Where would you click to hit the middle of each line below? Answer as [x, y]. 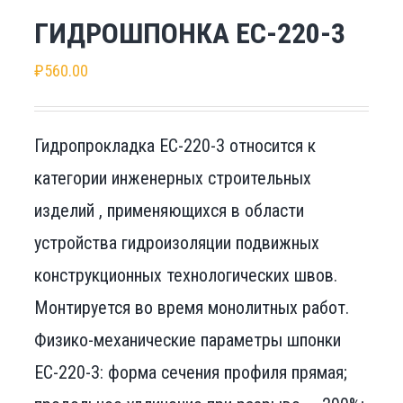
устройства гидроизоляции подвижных [177, 242]
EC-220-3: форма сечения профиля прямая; [191, 372]
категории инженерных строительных [173, 178]
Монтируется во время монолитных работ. [192, 307]
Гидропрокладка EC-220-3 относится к [175, 145]
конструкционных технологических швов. [186, 275]
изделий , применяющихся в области [170, 210]
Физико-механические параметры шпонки [188, 340]
